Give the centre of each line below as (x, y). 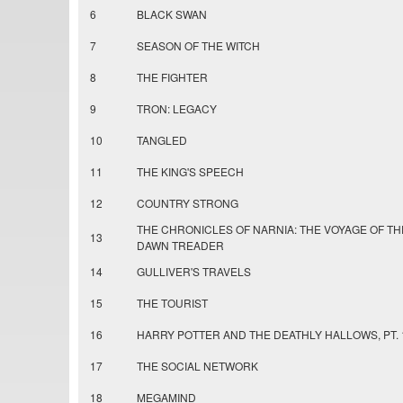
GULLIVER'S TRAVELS (194, 272)
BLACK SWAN (172, 14)
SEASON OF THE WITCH (198, 46)
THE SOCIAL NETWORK (197, 366)
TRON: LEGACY (177, 109)
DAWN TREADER (180, 246)
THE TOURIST (172, 303)
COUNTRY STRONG (188, 203)
